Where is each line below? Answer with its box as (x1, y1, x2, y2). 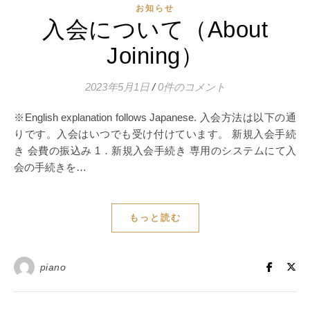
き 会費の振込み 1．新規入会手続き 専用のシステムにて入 (14, 145, 296, 157)
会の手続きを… (14, 161, 86, 174)
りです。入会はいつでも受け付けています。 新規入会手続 (14, 128, 296, 140)
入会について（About (42, 17, 268, 43)
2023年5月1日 (84, 81, 149, 93)
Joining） (107, 43, 203, 69)
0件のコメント (157, 81, 226, 93)
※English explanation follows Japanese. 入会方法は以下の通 (14, 111, 32, 124)
